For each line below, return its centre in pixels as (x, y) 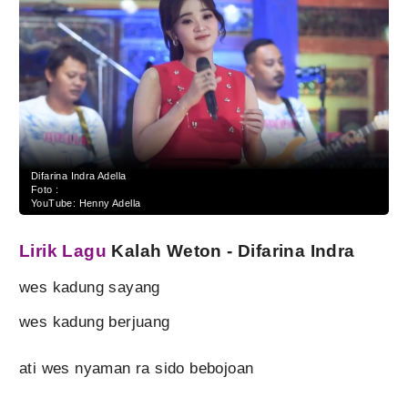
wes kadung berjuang (95, 322)
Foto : (45, 190)
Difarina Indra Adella (79, 176)
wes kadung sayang (90, 288)
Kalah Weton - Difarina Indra (231, 251)
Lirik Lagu (63, 251)
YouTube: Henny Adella (86, 204)
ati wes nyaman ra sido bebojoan (137, 369)
